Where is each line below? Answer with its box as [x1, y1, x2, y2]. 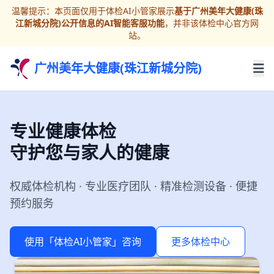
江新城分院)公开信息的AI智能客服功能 [15, 17, 165, 29]
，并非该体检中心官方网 [165, 17, 259, 29]
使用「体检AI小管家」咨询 [24, 235, 141, 248]
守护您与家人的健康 [10, 140, 169, 164]
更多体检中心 [171, 235, 230, 248]
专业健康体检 [10, 119, 116, 143]
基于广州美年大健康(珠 [174, 5, 263, 17]
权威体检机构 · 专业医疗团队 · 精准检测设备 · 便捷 [10, 179, 257, 193]
